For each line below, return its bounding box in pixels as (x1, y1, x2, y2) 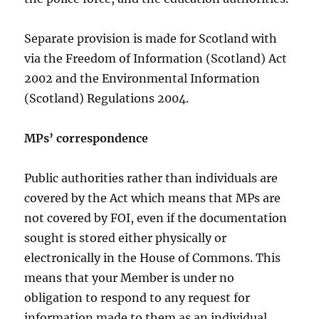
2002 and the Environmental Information (24, 71, 261, 86)
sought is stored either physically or (24, 231, 227, 246)
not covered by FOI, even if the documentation (24, 211, 288, 226)
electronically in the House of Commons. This (24, 251, 281, 266)
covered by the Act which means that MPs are (24, 191, 281, 206)
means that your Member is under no (24, 271, 235, 286)
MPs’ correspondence (24, 131, 149, 146)
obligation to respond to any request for (24, 291, 251, 305)
